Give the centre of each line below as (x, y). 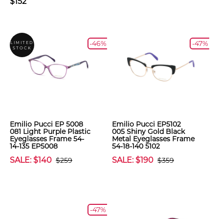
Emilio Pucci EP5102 (146, 124)
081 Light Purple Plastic (50, 131)
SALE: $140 (31, 160)
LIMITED (22, 43)
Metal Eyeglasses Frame (153, 139)
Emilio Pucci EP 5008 (46, 124)
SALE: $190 (133, 160)
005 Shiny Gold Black (148, 131)
